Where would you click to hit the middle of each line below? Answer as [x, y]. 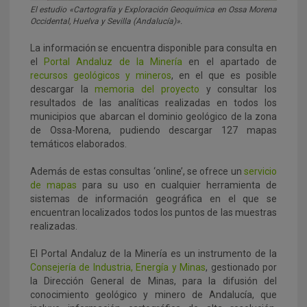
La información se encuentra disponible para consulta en [153, 48]
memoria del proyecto [147, 89]
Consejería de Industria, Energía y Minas [118, 267]
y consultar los [238, 89]
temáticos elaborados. [78, 144]
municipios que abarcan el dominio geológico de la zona [153, 116]
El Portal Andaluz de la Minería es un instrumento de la [153, 253]
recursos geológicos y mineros [101, 75]
